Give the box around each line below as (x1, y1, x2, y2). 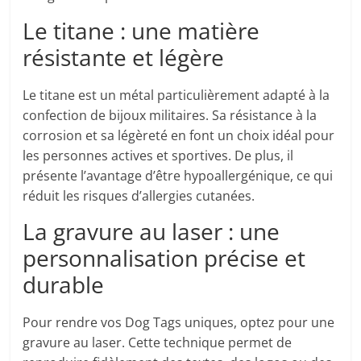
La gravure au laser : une (23, 216, 280, 247)
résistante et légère (23, 42, 225, 73)
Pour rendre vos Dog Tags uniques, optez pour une (23, 313, 335, 332)
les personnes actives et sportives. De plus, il (23, 147, 294, 165)
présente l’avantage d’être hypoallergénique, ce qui (23, 167, 334, 185)
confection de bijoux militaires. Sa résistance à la (23, 106, 317, 125)
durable (23, 269, 105, 301)
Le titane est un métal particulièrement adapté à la (23, 86, 330, 105)
